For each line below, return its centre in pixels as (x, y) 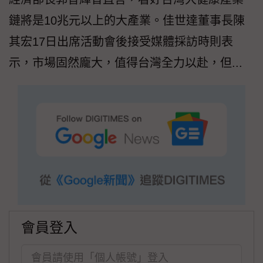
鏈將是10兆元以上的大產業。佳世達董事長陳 (127, 21)
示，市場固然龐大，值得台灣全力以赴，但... (126, 63)
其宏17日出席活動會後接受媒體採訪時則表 (121, 42)
